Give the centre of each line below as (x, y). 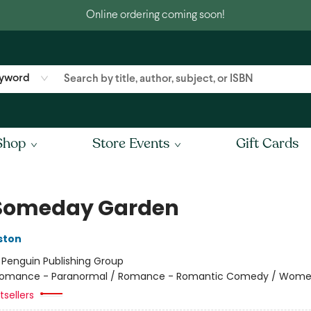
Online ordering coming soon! (155, 15)
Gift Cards (267, 143)
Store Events (131, 143)
